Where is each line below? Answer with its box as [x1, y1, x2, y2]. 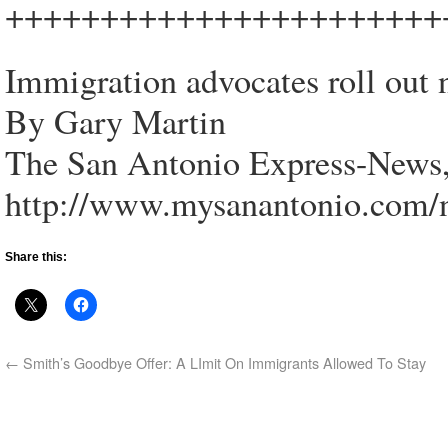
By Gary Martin [5, 98, 226, 144]
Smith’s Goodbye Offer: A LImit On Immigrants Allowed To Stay [19, 352, 426, 373]
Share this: [5, 250, 67, 264]
